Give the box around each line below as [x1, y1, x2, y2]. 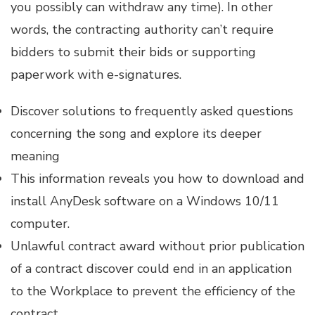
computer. [11, 215, 70, 232]
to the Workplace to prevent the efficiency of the [11, 283, 295, 300]
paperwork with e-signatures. [11, 66, 181, 83]
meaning [11, 148, 60, 165]
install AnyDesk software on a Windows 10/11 [11, 193, 279, 210]
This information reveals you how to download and [11, 170, 304, 187]
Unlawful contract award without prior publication [11, 238, 304, 255]
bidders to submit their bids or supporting [11, 44, 256, 60]
